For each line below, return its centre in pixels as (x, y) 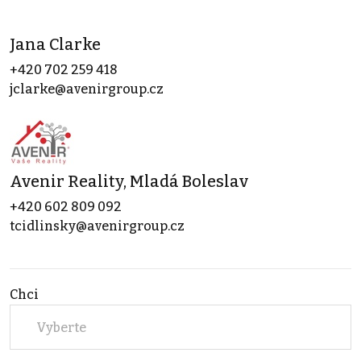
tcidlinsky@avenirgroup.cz (97, 226)
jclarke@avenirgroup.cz (87, 89)
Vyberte (61, 327)
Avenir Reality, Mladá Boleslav (129, 182)
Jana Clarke (55, 45)
